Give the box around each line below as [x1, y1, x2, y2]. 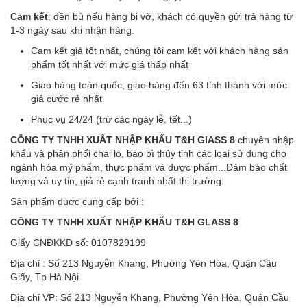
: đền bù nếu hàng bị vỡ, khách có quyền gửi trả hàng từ [48, 11, 293, 23]
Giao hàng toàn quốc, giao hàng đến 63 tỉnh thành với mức [31, 79, 287, 91]
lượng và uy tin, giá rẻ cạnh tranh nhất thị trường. [10, 175, 224, 187]
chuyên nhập [238, 134, 294, 146]
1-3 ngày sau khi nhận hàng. [10, 25, 134, 36]
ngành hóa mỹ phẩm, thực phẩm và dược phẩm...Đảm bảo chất [10, 162, 287, 173]
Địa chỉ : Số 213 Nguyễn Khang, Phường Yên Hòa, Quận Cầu [10, 258, 277, 269]
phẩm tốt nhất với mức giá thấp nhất [31, 59, 188, 71]
